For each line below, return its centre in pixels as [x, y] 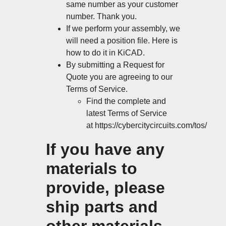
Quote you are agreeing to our [119, 77]
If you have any [105, 149]
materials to [92, 168]
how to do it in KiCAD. [105, 52]
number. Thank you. [101, 16]
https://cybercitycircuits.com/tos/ [151, 125]
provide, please [105, 187]
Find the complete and [126, 101]
